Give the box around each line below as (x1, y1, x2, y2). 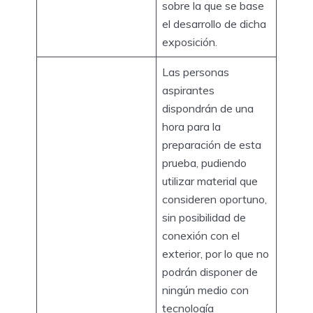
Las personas (162, 64, 229, 79)
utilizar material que (162, 173, 258, 188)
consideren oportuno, (162, 191, 267, 206)
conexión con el (162, 228, 240, 242)
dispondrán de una (162, 101, 254, 115)
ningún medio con (162, 282, 249, 297)
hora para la (162, 119, 221, 133)
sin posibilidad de (162, 210, 246, 224)
